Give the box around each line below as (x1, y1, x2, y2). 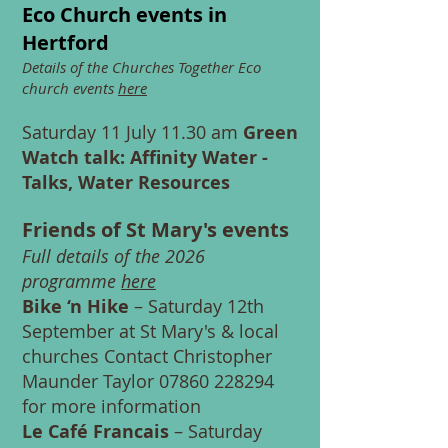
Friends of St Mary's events (22, 216, 289, 243)
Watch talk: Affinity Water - (22, 145, 268, 170)
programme (22, 269, 121, 293)
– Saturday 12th (129, 294, 264, 318)
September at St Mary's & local (22, 319, 279, 343)
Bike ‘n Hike (22, 294, 129, 319)
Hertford (22, 29, 109, 56)
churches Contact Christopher (22, 344, 272, 368)
